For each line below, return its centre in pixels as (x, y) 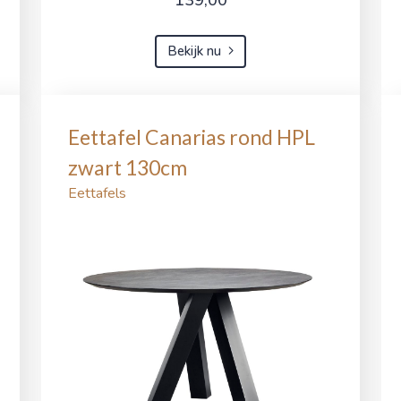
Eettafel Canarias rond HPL (192, 137)
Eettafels (97, 193)
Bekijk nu (194, 51)
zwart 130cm (128, 167)
